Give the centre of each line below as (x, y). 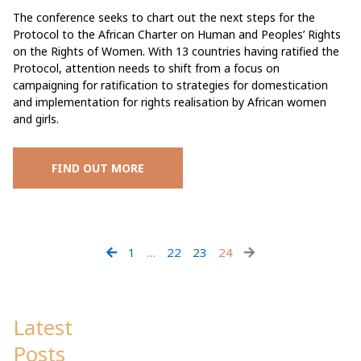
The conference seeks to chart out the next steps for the (164, 17)
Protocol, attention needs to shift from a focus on (146, 68)
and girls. (36, 118)
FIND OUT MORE (98, 168)
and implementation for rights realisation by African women (170, 102)
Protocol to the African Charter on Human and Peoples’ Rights (177, 34)
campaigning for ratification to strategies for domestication (170, 85)
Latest (43, 327)
